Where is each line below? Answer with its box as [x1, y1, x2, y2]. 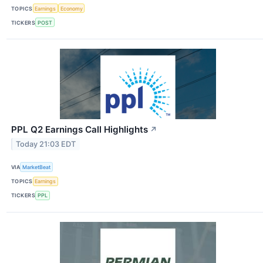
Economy [60, 5, 83, 12]
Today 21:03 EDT [16, 140, 76, 149]
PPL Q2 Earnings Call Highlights [11, 124, 148, 136]
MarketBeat [22, 163, 51, 170]
